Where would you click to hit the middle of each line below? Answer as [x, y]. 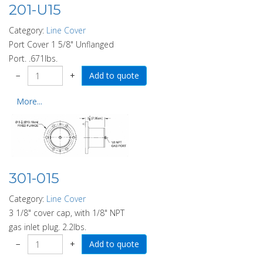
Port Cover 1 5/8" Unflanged [61, 45]
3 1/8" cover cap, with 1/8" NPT [67, 213]
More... [29, 102]
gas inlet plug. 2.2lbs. [48, 227]
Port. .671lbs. [33, 59]
